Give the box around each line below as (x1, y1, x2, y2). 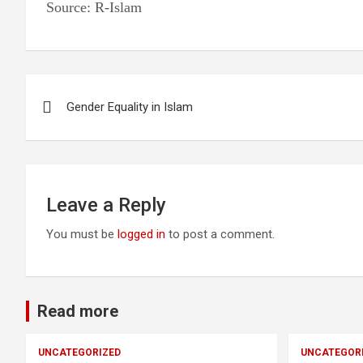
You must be (46, 227, 117, 241)
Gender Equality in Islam (66, 100, 193, 114)
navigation (25, 108, 146, 139)
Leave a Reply (46, 194, 166, 216)
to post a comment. (165, 227, 275, 241)
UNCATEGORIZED (38, 347, 121, 358)
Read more (37, 301, 118, 321)
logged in (117, 227, 165, 241)
